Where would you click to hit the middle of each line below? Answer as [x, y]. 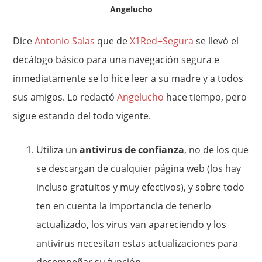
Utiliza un [58, 150]
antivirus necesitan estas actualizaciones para [137, 244]
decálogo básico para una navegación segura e [116, 60]
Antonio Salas [65, 41]
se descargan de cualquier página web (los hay [139, 169]
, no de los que [217, 150]
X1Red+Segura [162, 41]
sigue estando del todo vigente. [82, 116]
